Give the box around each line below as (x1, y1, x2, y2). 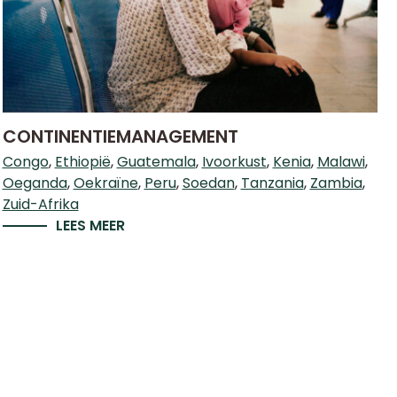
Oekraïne (73, 173, 138, 193)
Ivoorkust (201, 152, 267, 172)
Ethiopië (54, 152, 111, 172)
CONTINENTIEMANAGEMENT (2, 124, 238, 149)
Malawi (316, 152, 365, 172)
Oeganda (2, 173, 67, 193)
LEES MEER (55, 215, 125, 236)
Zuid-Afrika (2, 194, 79, 214)
